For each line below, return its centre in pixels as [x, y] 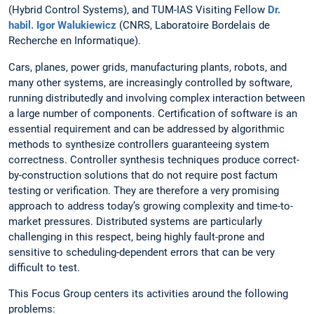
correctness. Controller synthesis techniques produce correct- [154, 159]
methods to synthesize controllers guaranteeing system [139, 144]
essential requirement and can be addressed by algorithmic [146, 129]
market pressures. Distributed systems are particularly [135, 221]
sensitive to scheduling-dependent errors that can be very [142, 252]
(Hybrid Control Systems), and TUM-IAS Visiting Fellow [138, 10]
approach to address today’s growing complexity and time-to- [151, 206]
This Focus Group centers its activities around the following [148, 293]
